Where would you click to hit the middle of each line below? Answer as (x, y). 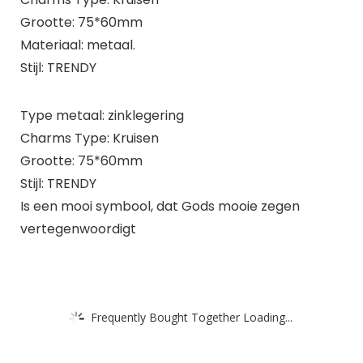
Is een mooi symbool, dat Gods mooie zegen (160, 206)
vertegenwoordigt (78, 228)
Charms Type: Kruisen (89, 138)
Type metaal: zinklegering (102, 115)
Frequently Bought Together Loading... (192, 317)
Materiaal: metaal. (77, 45)
